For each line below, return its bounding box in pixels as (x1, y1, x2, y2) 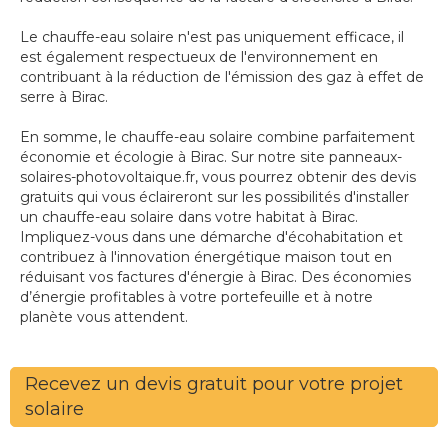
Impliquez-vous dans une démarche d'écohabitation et (20, 228, 403, 247)
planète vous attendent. (20, 308, 188, 327)
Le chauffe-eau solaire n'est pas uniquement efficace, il (20, 28, 404, 47)
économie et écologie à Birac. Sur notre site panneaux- (20, 148, 402, 167)
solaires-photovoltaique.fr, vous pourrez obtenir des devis (20, 168, 416, 187)
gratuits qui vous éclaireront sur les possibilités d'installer (20, 188, 409, 207)
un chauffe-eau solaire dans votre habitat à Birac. (20, 208, 358, 227)
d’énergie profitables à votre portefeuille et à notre (20, 288, 373, 307)
